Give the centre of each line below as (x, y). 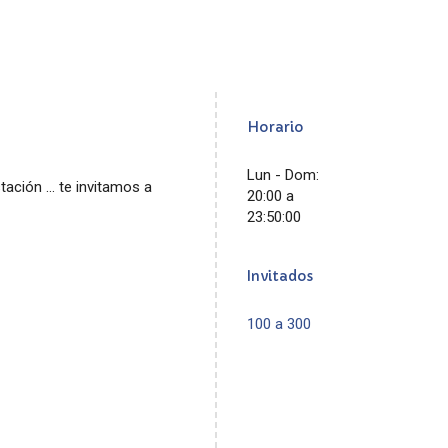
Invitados (280, 276)
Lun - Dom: (283, 175)
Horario (276, 127)
